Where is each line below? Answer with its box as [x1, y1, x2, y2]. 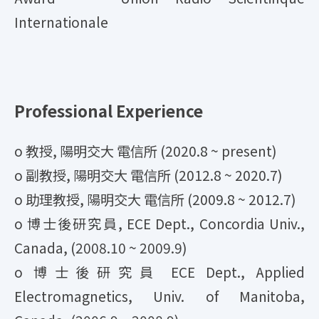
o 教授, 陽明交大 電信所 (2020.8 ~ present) [14, 140, 277, 161]
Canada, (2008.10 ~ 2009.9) [14, 237, 187, 258]
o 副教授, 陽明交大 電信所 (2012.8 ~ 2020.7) [14, 164, 283, 185]
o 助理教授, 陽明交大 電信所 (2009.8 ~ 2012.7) [14, 189, 296, 209]
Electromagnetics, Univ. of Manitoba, [14, 286, 305, 306]
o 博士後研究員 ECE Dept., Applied [14, 261, 305, 282]
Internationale [14, 11, 108, 32]
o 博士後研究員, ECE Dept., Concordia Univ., [14, 213, 305, 234]
